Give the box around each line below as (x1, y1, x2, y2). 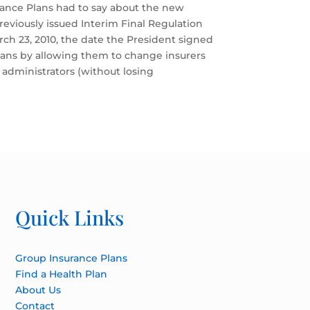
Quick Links (15, 203, 124, 230)
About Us (15, 283, 61, 296)
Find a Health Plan (15, 267, 107, 280)
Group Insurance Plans (15, 251, 127, 264)
